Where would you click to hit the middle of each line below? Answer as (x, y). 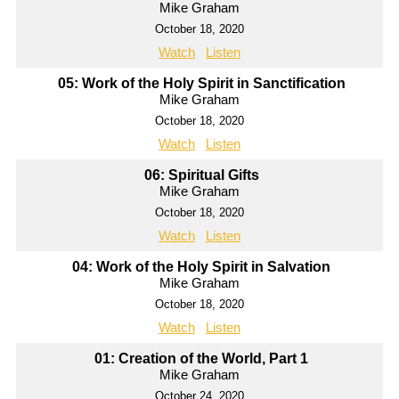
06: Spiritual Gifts (201, 175)
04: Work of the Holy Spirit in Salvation (202, 267)
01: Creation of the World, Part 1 (202, 359)
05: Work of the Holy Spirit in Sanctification (201, 84)
